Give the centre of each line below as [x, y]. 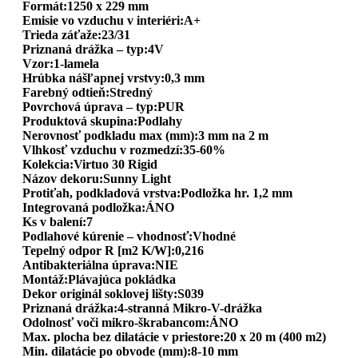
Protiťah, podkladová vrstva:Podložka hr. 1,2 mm [157, 193]
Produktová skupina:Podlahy [102, 121]
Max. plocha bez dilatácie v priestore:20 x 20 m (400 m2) [174, 336]
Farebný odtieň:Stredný [88, 92]
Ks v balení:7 [58, 221]
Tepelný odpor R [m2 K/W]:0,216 [113, 250]
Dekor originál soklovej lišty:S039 [113, 293]
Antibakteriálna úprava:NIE [100, 265]
